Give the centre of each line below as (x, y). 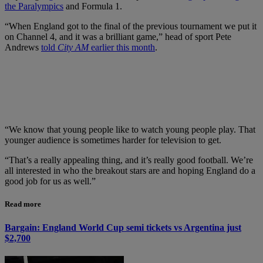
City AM (73, 48)
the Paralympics (34, 6)
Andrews (23, 48)
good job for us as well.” (50, 181)
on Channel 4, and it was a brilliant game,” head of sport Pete (118, 37)
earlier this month (122, 48)
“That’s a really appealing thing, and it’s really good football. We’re (129, 160)
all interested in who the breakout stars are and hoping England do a (130, 171)
